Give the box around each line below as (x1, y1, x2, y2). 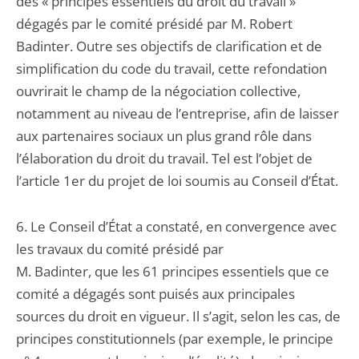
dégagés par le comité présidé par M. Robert (16, 14, 292, 33)
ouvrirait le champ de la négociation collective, (16, 82, 301, 100)
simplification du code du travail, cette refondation (16, 59, 327, 78)
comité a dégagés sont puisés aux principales (16, 284, 295, 303)
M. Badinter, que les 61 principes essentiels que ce (16, 262, 329, 280)
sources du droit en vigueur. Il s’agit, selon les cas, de (16, 307, 341, 325)
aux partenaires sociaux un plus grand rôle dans (16, 127, 312, 145)
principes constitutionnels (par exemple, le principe (16, 329, 333, 348)
